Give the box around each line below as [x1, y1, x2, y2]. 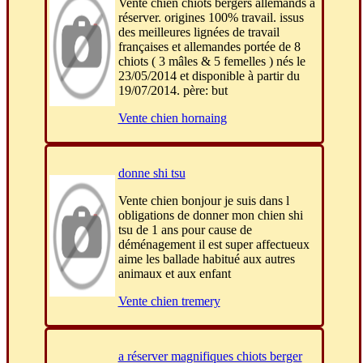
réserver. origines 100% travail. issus [117, 11, 304, 25]
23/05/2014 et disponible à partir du [117, 69, 300, 83]
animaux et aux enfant [117, 267, 231, 281]
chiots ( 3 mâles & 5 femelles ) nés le [117, 54, 305, 69]
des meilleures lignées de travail [117, 25, 280, 40]
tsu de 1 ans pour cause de [117, 223, 252, 237]
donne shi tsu [117, 166, 186, 181]
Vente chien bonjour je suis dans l [117, 194, 289, 208]
